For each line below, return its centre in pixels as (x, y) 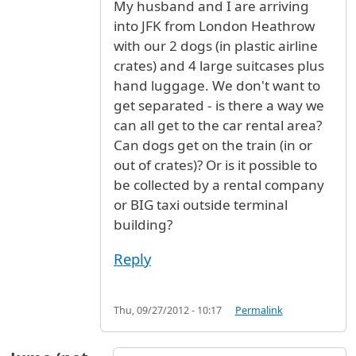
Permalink (259, 310)
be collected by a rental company (219, 185)
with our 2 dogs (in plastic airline (216, 46)
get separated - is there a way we (219, 106)
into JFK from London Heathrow (214, 26)
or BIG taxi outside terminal (201, 205)
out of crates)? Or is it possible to (215, 165)
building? (143, 225)
